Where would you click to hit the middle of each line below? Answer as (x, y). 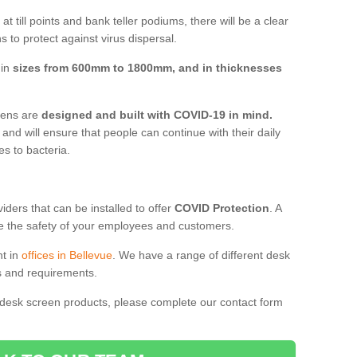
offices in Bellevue (67, 255)
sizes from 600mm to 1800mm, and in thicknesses (147, 67)
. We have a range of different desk (201, 255)
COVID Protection (222, 208)
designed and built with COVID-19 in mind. (157, 114)
